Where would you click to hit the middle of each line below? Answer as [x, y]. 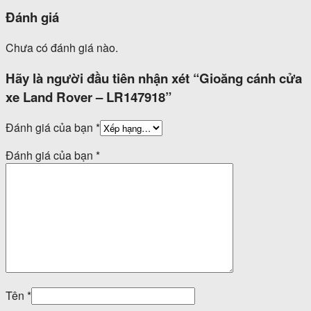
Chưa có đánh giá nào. [62, 48]
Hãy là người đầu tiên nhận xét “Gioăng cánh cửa [154, 78]
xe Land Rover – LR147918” [89, 96]
